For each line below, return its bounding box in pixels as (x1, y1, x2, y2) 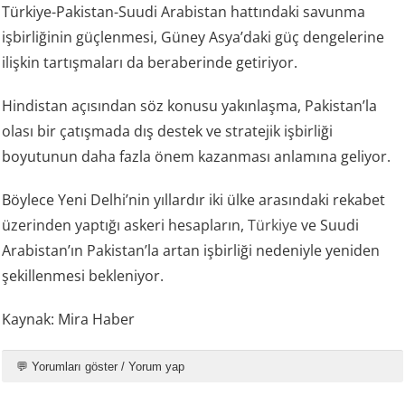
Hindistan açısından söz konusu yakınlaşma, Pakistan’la (2, 96, 378, 117)
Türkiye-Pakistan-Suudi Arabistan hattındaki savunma (2, 2, 366, 23)
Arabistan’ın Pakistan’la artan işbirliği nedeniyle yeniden (2, 240, 381, 261)
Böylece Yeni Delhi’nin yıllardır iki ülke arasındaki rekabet (2, 190, 386, 211)
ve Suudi (297, 215, 360, 236)
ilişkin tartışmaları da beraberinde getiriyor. (2, 52, 298, 73)
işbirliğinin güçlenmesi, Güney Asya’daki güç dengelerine (2, 27, 385, 48)
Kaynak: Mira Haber (2, 309, 136, 330)
